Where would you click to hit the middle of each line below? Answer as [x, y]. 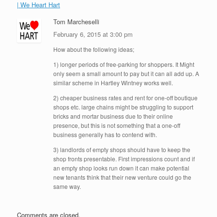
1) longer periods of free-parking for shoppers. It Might [124, 64]
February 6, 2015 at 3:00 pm [94, 34]
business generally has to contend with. [105, 135]
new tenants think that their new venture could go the [122, 177]
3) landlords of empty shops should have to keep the [122, 150]
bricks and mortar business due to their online [113, 116]
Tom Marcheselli [76, 22]
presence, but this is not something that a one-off [117, 125]
